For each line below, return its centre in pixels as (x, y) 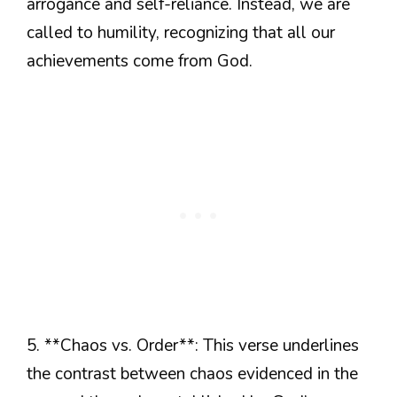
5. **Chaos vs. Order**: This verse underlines (193, 345)
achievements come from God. (140, 62)
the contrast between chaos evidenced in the (192, 374)
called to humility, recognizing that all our (181, 33)
